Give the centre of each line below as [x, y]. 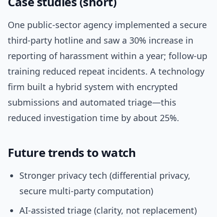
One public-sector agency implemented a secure [107, 25]
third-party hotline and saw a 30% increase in [101, 40]
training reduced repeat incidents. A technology [106, 71]
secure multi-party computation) [86, 191]
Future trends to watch [72, 153]
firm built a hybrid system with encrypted [93, 87]
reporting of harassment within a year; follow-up [108, 56]
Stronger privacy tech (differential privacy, [105, 176]
